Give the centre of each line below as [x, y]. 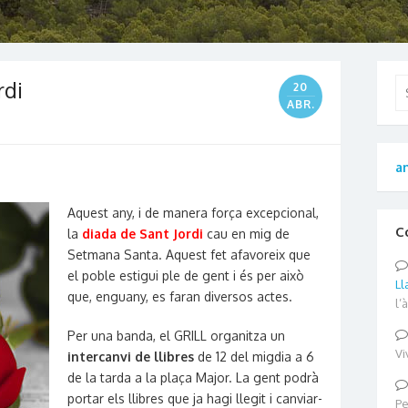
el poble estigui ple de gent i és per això [186, 275]
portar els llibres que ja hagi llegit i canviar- [195, 398]
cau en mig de [246, 234]
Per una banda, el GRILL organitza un [176, 336]
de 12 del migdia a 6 [254, 357]
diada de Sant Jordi [143, 234]
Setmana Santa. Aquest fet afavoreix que [189, 255]
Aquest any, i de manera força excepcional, [193, 213]
